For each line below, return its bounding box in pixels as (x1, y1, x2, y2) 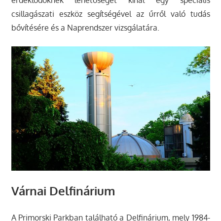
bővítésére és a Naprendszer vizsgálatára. (11, 23, 159, 33)
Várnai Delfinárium (11, 183, 115, 199)
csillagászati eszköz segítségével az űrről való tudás (11, 9, 210, 19)
